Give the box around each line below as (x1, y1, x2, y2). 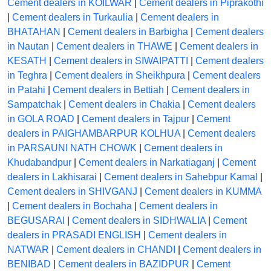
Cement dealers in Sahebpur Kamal (104, 172, 258, 183)
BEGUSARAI (7, 215, 65, 226)
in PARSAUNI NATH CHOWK (7, 143, 137, 154)
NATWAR (7, 244, 49, 255)
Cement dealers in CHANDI (56, 244, 175, 255)
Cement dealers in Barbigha (68, 27, 188, 38)
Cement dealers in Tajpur (82, 114, 189, 125)
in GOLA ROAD (7, 114, 74, 125)
